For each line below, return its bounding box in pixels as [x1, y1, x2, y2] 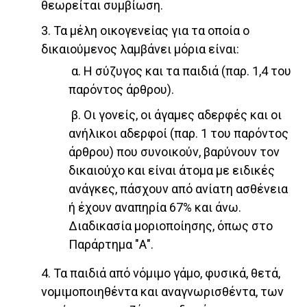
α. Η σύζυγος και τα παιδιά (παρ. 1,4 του [69, 64, 291, 79]
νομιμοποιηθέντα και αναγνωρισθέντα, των [41, 284, 284, 299]
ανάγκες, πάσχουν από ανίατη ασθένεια [69, 182, 288, 197]
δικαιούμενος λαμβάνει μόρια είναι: [41, 42, 239, 57]
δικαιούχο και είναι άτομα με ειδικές [69, 163, 275, 178]
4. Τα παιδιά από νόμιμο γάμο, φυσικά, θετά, [41, 266, 280, 281]
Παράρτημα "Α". [69, 237, 153, 252]
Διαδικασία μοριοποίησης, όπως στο [69, 219, 273, 234]
